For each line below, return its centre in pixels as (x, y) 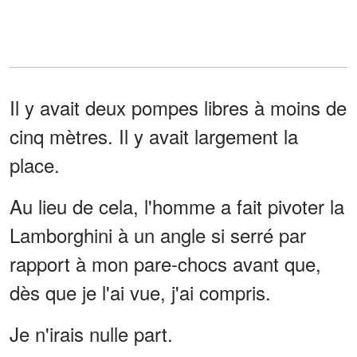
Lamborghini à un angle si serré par (158, 234)
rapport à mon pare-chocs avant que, (165, 263)
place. (35, 164)
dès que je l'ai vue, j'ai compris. (140, 292)
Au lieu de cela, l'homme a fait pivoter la (177, 206)
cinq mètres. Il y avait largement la (154, 135)
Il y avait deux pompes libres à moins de (178, 107)
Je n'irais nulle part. (91, 333)
